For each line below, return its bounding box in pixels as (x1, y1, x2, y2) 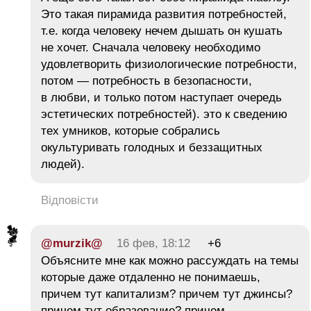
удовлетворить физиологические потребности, (41, 57, 297, 71)
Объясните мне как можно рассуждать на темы (41, 253, 299, 267)
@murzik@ (41, 236, 103, 250)
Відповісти (41, 193, 99, 207)
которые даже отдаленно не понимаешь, (41, 270, 260, 284)
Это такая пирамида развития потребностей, (41, 7, 287, 21)
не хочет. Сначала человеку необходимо (41, 40, 260, 54)
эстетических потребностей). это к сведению (41, 107, 287, 121)
